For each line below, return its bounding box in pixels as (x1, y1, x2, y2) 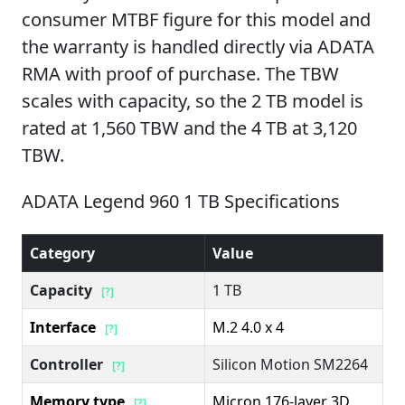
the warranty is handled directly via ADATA (22, 33, 374, 59)
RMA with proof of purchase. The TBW (22, 61, 339, 86)
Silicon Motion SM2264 (212, 353, 368, 374)
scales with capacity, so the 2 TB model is (22, 88, 363, 113)
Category (30, 242, 95, 263)
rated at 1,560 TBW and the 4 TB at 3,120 (22, 115, 357, 140)
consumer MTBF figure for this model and (22, 6, 371, 32)
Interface (30, 316, 96, 337)
